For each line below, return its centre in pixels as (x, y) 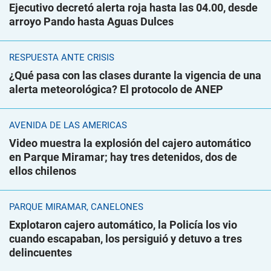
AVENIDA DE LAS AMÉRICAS (68, 125)
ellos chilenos (43, 171)
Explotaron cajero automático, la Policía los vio (123, 225)
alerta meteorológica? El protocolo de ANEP (116, 89)
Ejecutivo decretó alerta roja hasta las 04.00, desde (133, 8)
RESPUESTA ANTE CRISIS (62, 57)
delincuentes (41, 253)
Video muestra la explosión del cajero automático (130, 143)
